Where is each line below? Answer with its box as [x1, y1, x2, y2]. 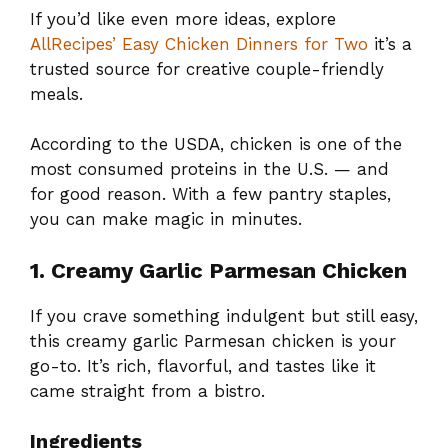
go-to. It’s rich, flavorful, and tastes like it [30, 355, 376, 376]
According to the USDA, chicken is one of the [30, 134, 402, 155]
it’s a [368, 33, 412, 54]
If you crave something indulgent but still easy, [30, 305, 418, 326]
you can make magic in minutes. [30, 209, 302, 230]
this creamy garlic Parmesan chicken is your [30, 330, 396, 351]
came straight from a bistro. [30, 380, 265, 401]
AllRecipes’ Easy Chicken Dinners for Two [30, 33, 368, 54]
